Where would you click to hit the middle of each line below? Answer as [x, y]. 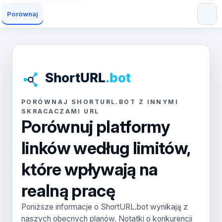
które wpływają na [90, 169]
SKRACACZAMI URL [60, 111]
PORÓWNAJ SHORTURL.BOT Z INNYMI [100, 102]
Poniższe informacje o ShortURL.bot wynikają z [105, 207]
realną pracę [68, 191]
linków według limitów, [106, 148]
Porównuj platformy [96, 127]
